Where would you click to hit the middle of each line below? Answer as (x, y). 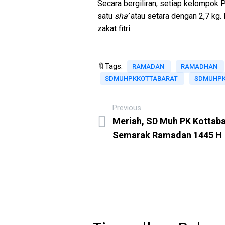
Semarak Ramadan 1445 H (167, 135)
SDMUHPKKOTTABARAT (142, 78)
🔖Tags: (110, 66)
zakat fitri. (115, 28)
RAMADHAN (200, 66)
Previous (127, 108)
